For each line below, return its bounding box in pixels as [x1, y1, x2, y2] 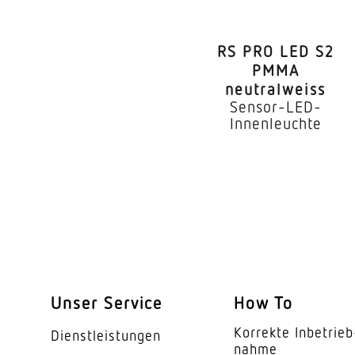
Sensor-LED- [229, 96, 322, 116]
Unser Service [51, 291, 162, 313]
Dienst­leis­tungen [51, 326, 161, 344]
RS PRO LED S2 [216, 40, 334, 60]
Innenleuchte [229, 113, 322, 132]
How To [234, 291, 294, 313]
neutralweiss [225, 78, 326, 98]
